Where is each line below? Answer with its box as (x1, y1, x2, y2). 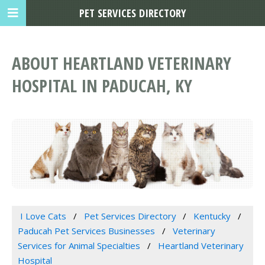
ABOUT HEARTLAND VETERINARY (12, 51, 231, 75)
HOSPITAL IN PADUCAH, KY (12, 74, 192, 98)
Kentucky (193, 210, 231, 222)
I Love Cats (20, 210, 66, 222)
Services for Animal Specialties (18, 240, 140, 252)
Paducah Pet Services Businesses (18, 225, 155, 237)
